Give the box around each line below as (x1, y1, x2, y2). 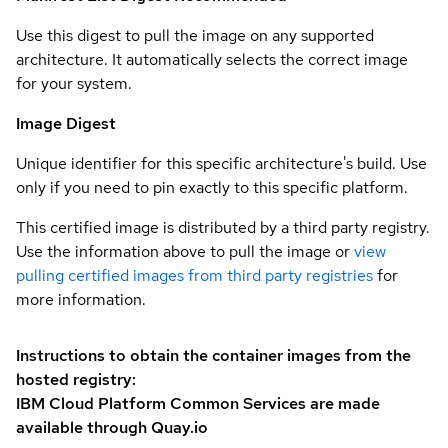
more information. (16, 289, 146, 310)
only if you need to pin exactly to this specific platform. (16, 177, 408, 198)
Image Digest (16, 113, 116, 134)
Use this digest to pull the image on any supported (16, 25, 374, 46)
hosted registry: (16, 369, 136, 390)
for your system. (16, 73, 132, 94)
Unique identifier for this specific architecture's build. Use (16, 153, 427, 174)
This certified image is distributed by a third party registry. (16, 217, 430, 238)
